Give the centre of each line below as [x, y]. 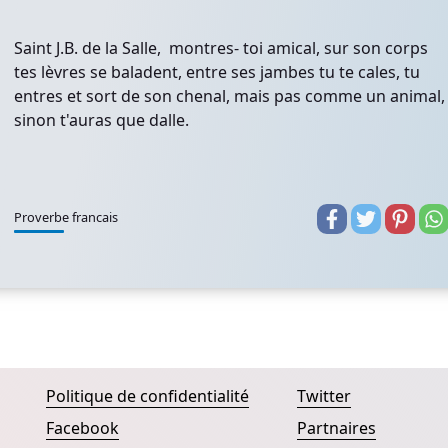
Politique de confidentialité [147, 396]
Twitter [323, 396]
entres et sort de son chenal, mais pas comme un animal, [229, 96]
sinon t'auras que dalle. [101, 120]
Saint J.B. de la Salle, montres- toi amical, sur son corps [221, 48]
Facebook [82, 428]
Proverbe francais [66, 217]
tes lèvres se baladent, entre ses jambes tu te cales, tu [217, 72]
